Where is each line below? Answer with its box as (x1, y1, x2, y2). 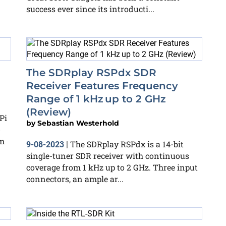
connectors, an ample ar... (26, 174, 124, 184)
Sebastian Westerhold (37, 119, 119, 128)
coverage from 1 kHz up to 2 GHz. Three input (26, 162, 198, 173)
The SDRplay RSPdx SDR (26, 67, 156, 79)
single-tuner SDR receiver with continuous (26, 150, 189, 161)
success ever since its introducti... (26, 4, 154, 14)
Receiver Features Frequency (26, 80, 178, 92)
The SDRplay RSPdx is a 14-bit (70, 139, 184, 149)
